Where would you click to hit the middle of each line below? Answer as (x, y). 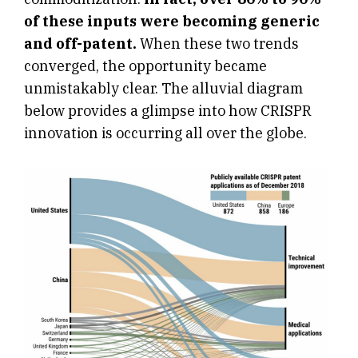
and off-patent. (80, 44)
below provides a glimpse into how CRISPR (168, 111)
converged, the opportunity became (145, 66)
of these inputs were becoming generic (172, 22)
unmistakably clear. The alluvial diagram (163, 89)
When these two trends (218, 44)
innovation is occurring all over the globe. (165, 133)
